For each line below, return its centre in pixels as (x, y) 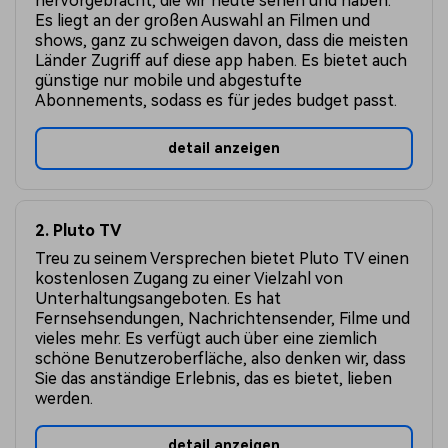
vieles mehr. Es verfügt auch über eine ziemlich (206, 338)
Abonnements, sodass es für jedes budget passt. (216, 101)
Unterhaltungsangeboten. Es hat (158, 298)
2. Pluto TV (78, 231)
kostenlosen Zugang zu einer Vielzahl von (189, 278)
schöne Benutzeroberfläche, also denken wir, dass (221, 358)
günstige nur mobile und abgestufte (169, 81)
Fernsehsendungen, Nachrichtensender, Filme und (223, 318)
